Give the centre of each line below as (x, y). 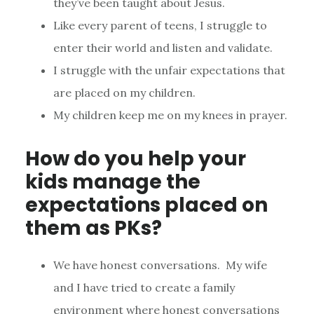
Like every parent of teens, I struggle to (160, 25)
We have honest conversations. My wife (160, 265)
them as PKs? (93, 228)
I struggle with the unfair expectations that (169, 70)
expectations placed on (146, 205)
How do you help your (135, 158)
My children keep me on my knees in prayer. (170, 115)
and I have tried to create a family (144, 287)
